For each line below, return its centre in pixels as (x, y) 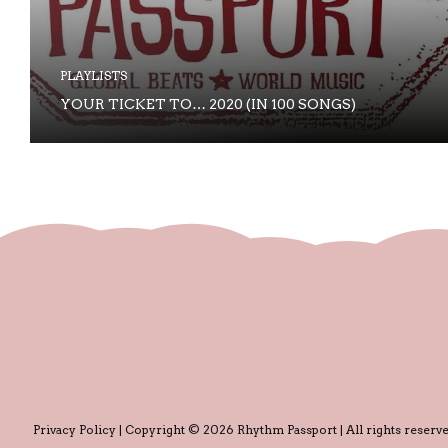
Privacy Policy (74, 429)
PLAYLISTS (93, 75)
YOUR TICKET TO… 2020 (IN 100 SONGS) (208, 103)
